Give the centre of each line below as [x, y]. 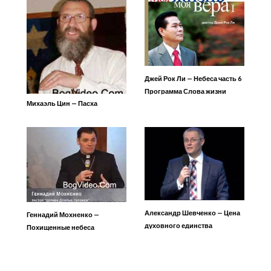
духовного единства [178, 226]
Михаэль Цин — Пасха [62, 103]
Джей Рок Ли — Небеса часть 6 [193, 78]
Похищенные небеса [60, 227]
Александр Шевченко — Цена [192, 213]
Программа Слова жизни [185, 91]
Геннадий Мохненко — [63, 214]
